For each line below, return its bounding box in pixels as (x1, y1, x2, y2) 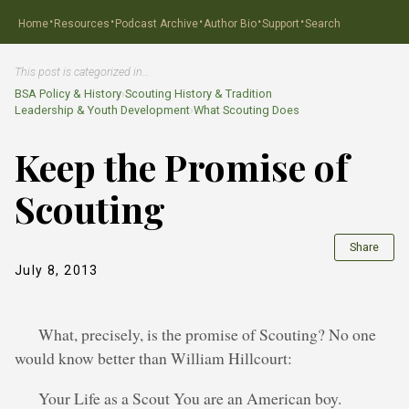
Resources (54, 16, 110, 30)
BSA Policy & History (15, 86, 121, 100)
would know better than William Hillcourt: (15, 347, 292, 370)
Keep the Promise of (15, 142, 349, 191)
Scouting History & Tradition (125, 86, 272, 100)
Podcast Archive (115, 16, 198, 30)
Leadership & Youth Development (15, 102, 190, 117)
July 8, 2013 (15, 262, 99, 278)
